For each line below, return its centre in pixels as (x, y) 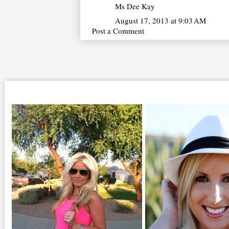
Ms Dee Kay (135, 6)
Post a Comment (118, 30)
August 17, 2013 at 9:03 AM (161, 20)
